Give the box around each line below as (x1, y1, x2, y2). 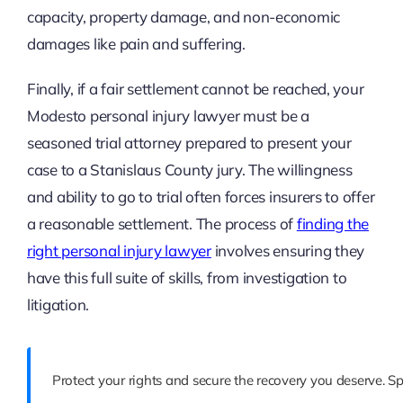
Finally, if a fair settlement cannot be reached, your (26, 78, 364, 98)
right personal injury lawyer (26, 240, 211, 260)
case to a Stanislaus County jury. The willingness (26, 159, 353, 179)
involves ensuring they (210, 240, 364, 260)
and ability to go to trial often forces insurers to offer (26, 186, 375, 206)
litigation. (26, 294, 90, 314)
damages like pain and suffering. (26, 33, 246, 53)
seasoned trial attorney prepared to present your (26, 132, 352, 152)
